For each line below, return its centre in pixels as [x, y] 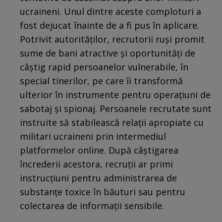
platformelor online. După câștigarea [99, 150]
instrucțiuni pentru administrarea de [98, 178]
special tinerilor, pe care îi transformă [101, 81]
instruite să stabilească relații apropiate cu [112, 122]
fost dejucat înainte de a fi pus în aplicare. [110, 25]
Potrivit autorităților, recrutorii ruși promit [112, 39]
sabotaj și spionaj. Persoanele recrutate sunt [116, 108]
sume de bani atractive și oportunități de [108, 53]
